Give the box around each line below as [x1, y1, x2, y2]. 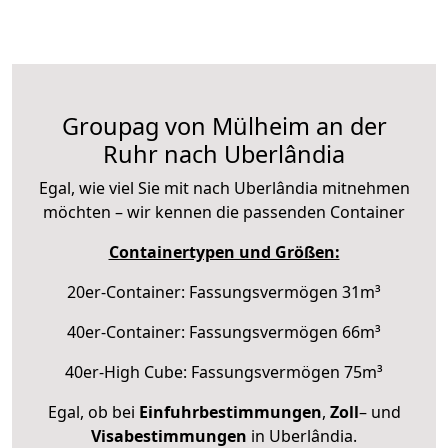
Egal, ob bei [47, 400, 139, 423]
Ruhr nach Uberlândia [103, 137, 345, 170]
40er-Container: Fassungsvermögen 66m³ [67, 320, 381, 343]
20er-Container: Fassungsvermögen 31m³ [67, 280, 381, 303]
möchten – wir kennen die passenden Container [43, 200, 405, 223]
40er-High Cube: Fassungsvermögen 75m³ [65, 360, 383, 383]
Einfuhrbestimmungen [138, 400, 322, 423]
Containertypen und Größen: [108, 240, 340, 263]
